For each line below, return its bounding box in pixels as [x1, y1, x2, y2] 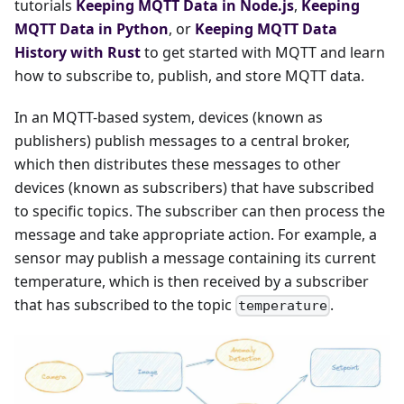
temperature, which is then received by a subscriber [14, 271, 369, 291]
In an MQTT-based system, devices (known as [14, 106, 323, 127]
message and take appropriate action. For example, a [14, 224, 377, 244]
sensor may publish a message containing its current [14, 247, 376, 268]
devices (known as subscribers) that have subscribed [14, 177, 374, 197]
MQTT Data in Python [14, 18, 169, 39]
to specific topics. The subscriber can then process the [14, 200, 385, 221]
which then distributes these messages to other [14, 153, 341, 174]
